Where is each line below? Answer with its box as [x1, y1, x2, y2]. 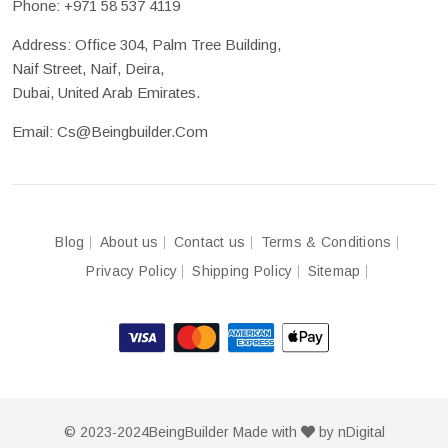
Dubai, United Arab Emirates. [12, 83, 200, 101]
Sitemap [307, 262, 361, 279]
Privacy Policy [86, 262, 178, 279]
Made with [228, 423, 301, 440]
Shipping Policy [192, 262, 293, 279]
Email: [12, 122, 57, 140]
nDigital [337, 423, 385, 440]
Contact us [173, 233, 246, 250]
